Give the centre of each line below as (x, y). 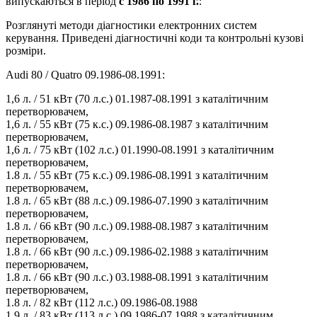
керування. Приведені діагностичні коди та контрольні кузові (155, 38)
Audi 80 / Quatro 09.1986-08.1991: (85, 75)
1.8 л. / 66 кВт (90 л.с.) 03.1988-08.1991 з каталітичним (137, 277)
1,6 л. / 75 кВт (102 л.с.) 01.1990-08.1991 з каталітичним (140, 150)
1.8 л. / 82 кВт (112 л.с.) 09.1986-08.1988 (102, 303)
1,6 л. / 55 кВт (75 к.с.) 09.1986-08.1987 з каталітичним (137, 125)
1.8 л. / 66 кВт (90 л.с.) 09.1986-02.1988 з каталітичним (137, 252)
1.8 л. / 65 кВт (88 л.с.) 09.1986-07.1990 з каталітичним (137, 201)
